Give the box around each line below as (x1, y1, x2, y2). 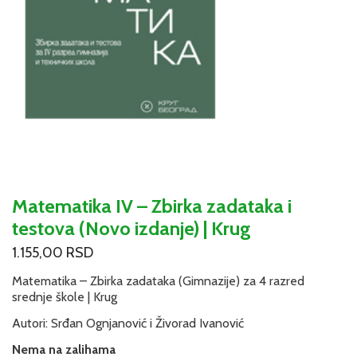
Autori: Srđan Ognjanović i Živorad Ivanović (12, 316, 244, 331)
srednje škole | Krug (12, 289, 117, 305)
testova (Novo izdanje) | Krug (12, 216, 251, 240)
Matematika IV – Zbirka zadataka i (12, 194, 292, 218)
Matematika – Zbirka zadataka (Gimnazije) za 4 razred (12, 273, 304, 289)
